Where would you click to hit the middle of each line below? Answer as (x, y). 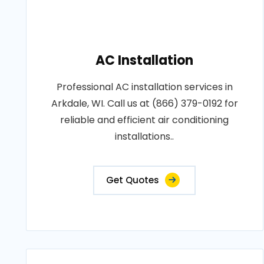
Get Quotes (133, 180)
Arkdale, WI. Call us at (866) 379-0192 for (144, 103)
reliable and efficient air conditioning (145, 120)
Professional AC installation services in (144, 87)
